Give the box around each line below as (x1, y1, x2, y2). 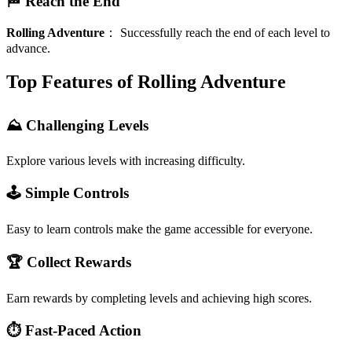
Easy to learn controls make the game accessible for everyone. (6, 222, 313, 236)
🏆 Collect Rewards (6, 253, 131, 270)
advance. (6, 42, 50, 56)
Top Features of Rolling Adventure (6, 71, 286, 93)
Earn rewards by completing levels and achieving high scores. (6, 291, 312, 305)
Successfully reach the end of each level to (120, 26, 330, 40)
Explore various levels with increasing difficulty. (6, 153, 245, 167)
